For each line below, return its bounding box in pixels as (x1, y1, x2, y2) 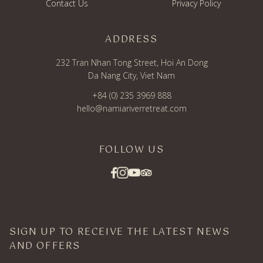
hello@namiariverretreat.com (76, 103, 187, 114)
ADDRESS (105, 32, 158, 48)
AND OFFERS (9, 238, 80, 254)
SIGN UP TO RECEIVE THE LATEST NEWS (9, 224, 230, 240)
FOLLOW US (99, 142, 164, 158)
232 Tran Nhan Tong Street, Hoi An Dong (55, 57, 208, 68)
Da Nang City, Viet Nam (88, 70, 175, 81)
